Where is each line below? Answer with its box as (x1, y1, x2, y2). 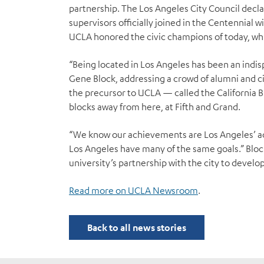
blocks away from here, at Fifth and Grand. (69, 101, 240, 113)
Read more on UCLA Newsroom (69, 184, 198, 196)
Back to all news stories (87, 222, 186, 233)
